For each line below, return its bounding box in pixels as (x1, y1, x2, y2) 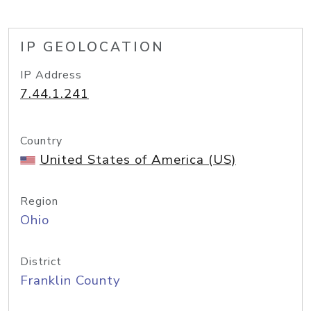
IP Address (20, 67, 82, 83)
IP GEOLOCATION (20, 38, 165, 56)
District (20, 254, 62, 269)
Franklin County (20, 271, 121, 289)
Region (20, 194, 58, 209)
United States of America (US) (40, 151, 236, 169)
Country (20, 133, 62, 149)
